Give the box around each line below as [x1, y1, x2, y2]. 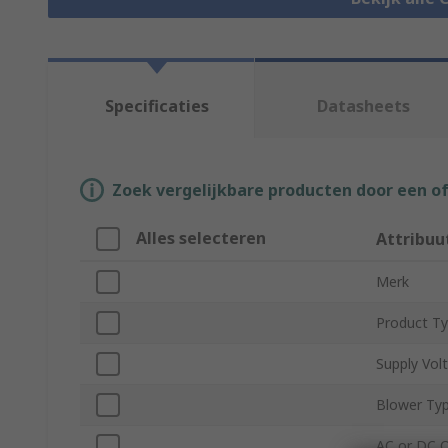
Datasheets [317, 95, 411, 118]
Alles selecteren [136, 227, 266, 250]
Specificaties [104, 95, 209, 118]
